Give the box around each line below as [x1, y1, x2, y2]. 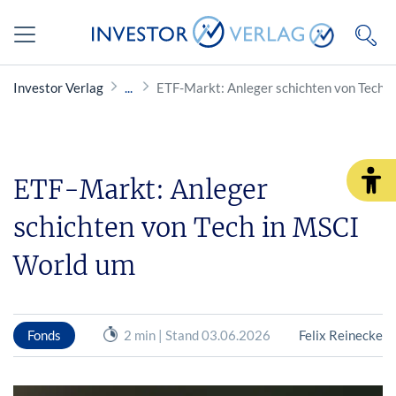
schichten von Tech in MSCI [13, 211, 359, 244]
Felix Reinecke [298, 326, 383, 343]
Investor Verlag [13, 80, 103, 95]
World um [13, 249, 135, 282]
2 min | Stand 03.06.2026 [123, 326, 270, 343]
